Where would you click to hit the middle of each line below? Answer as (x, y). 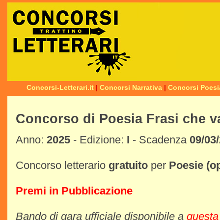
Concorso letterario (62, 165)
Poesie (186, 165)
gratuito (128, 165)
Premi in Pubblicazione (74, 191)
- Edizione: (98, 140)
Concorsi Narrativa (131, 87)
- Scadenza (160, 140)
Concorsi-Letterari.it (60, 87)
